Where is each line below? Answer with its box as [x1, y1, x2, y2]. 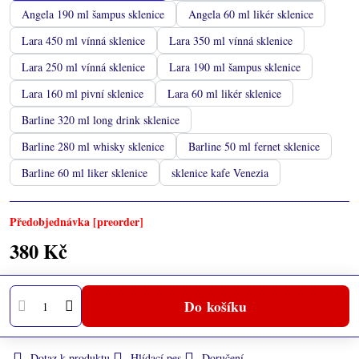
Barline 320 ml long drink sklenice [22, 111, 179, 127]
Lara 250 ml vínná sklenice [22, 58, 145, 75]
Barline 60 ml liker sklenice [22, 164, 147, 180]
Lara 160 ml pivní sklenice [22, 85, 143, 101]
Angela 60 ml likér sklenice [188, 6, 313, 22]
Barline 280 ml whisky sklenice [22, 138, 164, 154]
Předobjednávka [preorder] [10, 213, 143, 230]
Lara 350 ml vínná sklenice [169, 32, 292, 48]
